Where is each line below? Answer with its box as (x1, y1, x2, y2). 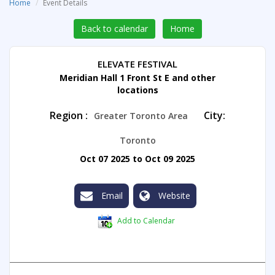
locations (117, 84, 158, 96)
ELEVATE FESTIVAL (98, 58, 177, 71)
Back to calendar (80, 23, 148, 35)
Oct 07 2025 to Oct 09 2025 (80, 153, 195, 165)
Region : (50, 109, 88, 123)
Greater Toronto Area (91, 110, 200, 122)
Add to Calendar (115, 215, 175, 227)
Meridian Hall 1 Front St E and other (60, 72, 215, 84)
